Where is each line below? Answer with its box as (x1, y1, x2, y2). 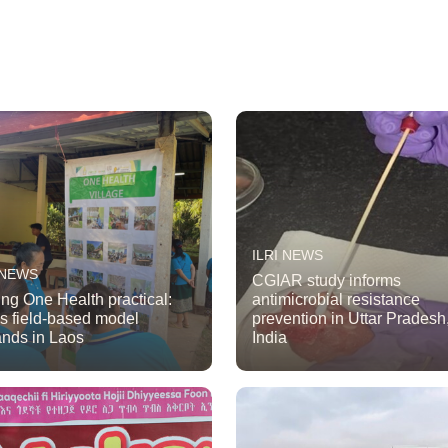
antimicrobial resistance (252, 291, 420, 309)
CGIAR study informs (252, 272, 401, 290)
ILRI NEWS (252, 247, 323, 264)
